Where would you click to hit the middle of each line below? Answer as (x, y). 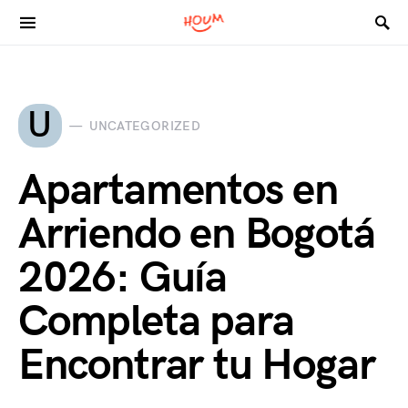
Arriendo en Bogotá (197, 235)
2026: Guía (123, 278)
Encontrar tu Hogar (197, 366)
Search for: (48, 27)
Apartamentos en (178, 191)
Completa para (156, 322)
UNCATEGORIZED (145, 126)
